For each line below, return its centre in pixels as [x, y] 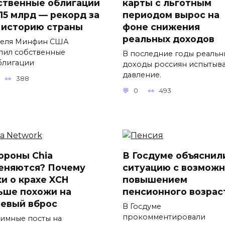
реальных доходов [168, 39]
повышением [155, 180]
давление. [142, 75]
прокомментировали [164, 217]
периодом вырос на [171, 15]
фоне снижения [161, 27]
